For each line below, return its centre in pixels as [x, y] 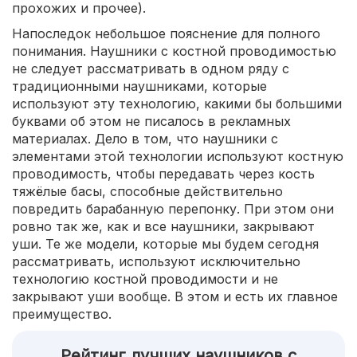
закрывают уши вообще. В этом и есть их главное [175, 296]
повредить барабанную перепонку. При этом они [173, 209]
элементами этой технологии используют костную [178, 156]
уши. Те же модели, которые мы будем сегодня [165, 244]
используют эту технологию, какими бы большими [177, 104]
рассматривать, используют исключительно [156, 261]
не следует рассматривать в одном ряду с [151, 69]
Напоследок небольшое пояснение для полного [166, 33]
